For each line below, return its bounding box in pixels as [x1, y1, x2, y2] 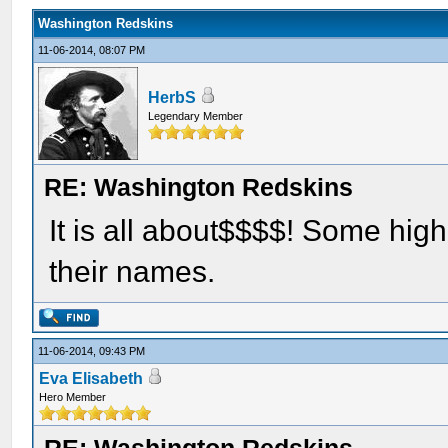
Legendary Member [148, 110, 244, 122]
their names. [49, 255, 216, 288]
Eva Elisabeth [39, 370, 144, 387]
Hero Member [39, 391, 107, 403]
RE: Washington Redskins [44, 173, 354, 201]
